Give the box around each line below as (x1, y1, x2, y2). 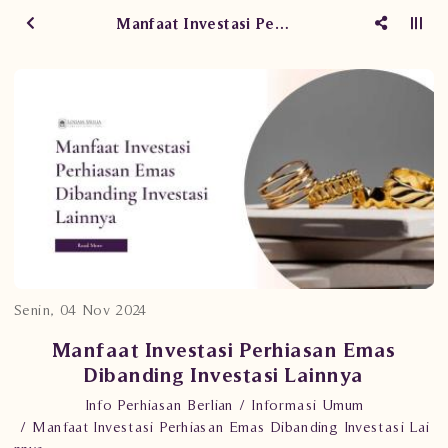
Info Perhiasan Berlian (84, 396, 233, 413)
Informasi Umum (251, 396, 364, 413)
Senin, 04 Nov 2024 (14, 301, 147, 318)
